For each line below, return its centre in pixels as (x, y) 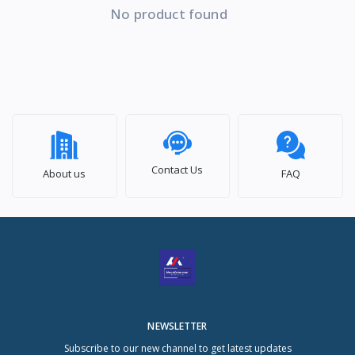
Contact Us (177, 169)
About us (65, 173)
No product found (169, 13)
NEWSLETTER (177, 326)
